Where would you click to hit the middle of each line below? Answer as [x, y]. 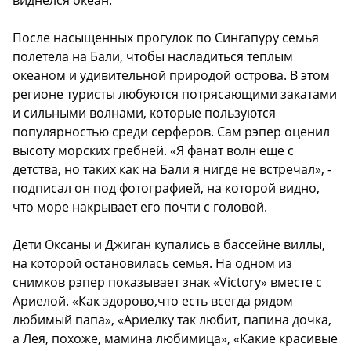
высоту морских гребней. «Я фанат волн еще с [153, 151]
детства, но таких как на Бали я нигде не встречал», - [172, 170]
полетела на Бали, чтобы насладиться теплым [153, 57]
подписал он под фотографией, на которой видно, [166, 188]
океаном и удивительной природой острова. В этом [171, 76]
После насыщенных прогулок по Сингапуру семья [166, 38]
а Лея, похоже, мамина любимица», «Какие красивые [175, 339]
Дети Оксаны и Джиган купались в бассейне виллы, [169, 245]
